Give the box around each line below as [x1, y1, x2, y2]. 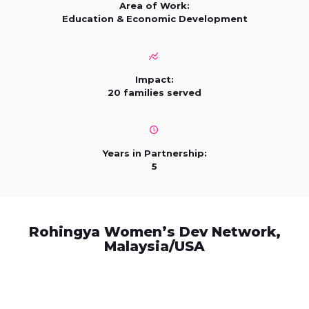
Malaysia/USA [104, 237, 205, 255]
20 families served [108, 86, 201, 98]
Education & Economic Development [61, 12, 248, 24]
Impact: [135, 73, 174, 85]
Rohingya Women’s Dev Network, [28, 223, 281, 240]
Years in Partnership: [102, 147, 207, 159]
